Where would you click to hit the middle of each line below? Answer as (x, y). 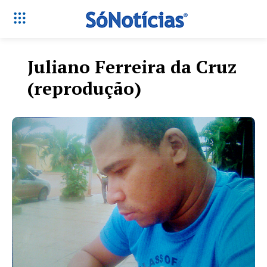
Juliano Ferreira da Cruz (132, 67)
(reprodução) (84, 88)
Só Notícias (133, 166)
